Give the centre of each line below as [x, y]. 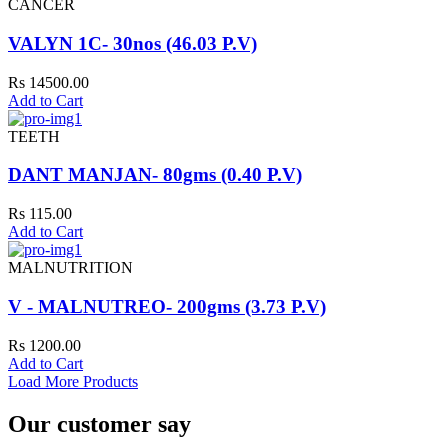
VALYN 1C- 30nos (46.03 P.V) [132, 44]
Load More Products [73, 381]
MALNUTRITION [70, 268]
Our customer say [99, 423]
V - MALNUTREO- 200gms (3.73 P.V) [167, 306]
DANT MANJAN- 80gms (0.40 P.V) [155, 175]
